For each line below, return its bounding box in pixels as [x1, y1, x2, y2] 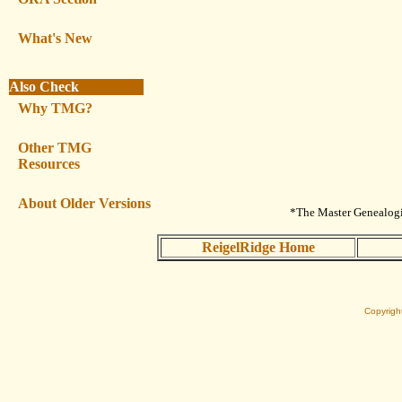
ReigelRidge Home [201, 240, 315, 256]
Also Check [9, 79, 79, 94]
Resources [18, 156, 80, 171]
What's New [18, 31, 92, 46]
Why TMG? [18, 100, 92, 116]
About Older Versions [18, 196, 151, 211]
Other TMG [18, 140, 92, 155]
